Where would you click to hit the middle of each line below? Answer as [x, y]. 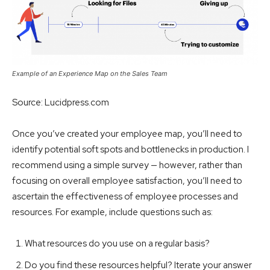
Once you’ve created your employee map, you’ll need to [127, 133]
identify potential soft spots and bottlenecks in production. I [130, 149]
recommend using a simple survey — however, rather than [127, 165]
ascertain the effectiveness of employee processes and [125, 196]
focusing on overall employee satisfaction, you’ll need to [127, 181]
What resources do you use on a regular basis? [117, 243]
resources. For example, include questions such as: [112, 212]
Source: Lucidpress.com [61, 102]
